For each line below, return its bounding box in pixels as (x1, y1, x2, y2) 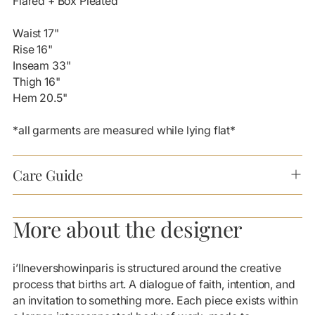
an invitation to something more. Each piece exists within (13, 293, 298, 307)
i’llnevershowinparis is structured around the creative (13, 261, 281, 275)
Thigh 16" (13, 75, 60, 89)
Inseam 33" (13, 58, 71, 72)
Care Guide (13, 165, 83, 184)
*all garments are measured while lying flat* (13, 123, 236, 137)
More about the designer (13, 214, 243, 243)
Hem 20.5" (13, 91, 67, 105)
